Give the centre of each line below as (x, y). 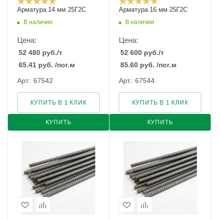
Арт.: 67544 (137, 81)
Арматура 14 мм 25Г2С (52, 10)
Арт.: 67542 (35, 81)
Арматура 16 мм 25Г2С (153, 10)
